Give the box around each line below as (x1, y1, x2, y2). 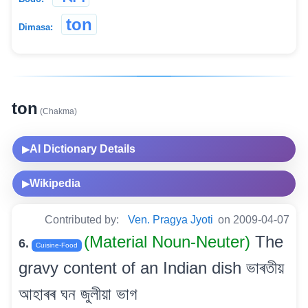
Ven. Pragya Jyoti (128, 213, 213, 225)
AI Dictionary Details (30, 142, 135, 155)
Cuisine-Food (36, 241, 78, 249)
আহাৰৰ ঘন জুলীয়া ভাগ (19, 284, 137, 303)
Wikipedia (30, 177, 80, 189)
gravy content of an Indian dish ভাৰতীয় (19, 258, 284, 277)
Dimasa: (19, 21, 53, 32)
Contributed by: (45, 213, 122, 225)
